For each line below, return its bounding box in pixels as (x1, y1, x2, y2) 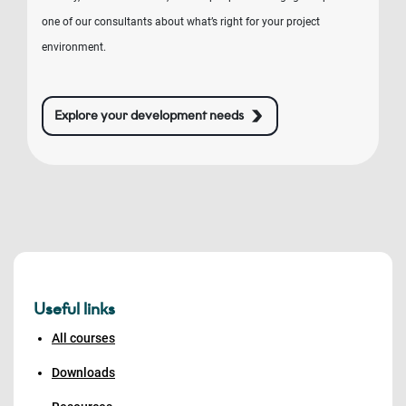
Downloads (52, 365, 115, 380)
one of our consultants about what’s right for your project (42, 15, 320, 28)
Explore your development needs (54, 108, 244, 123)
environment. (42, 41, 106, 53)
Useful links (34, 299, 115, 319)
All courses (52, 331, 115, 345)
